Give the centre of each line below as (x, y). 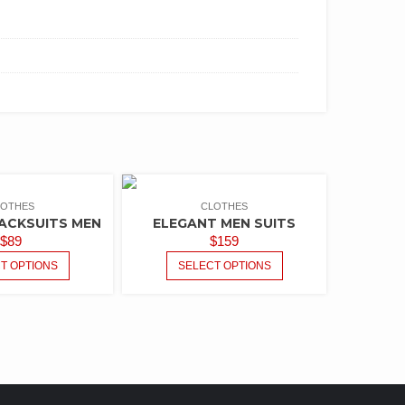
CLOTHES (224, 207)
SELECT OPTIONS (224, 266)
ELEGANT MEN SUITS (224, 224)
